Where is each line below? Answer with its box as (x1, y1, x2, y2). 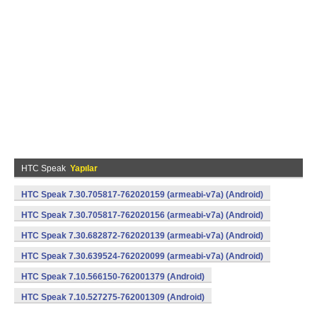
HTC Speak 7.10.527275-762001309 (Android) (21, 292, 204, 302)
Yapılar (70, 163, 98, 173)
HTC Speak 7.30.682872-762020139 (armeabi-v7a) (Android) (21, 231, 263, 241)
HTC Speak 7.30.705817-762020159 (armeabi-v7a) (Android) (21, 190, 263, 200)
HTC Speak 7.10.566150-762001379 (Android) (21, 272, 204, 282)
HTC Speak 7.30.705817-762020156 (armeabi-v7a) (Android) (21, 210, 263, 220)
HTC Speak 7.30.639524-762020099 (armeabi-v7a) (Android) (21, 251, 263, 261)
